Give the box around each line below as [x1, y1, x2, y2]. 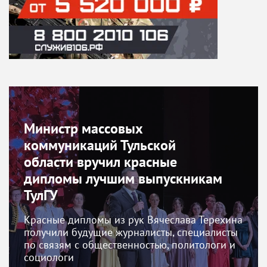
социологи [24, 250, 74, 264]
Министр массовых [24, 119, 143, 138]
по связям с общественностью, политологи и [24, 237, 235, 252]
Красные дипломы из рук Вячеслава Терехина [24, 212, 243, 226]
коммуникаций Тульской [24, 135, 176, 154]
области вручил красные [24, 152, 177, 171]
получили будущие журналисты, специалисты [24, 225, 238, 239]
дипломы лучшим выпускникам [24, 169, 222, 188]
